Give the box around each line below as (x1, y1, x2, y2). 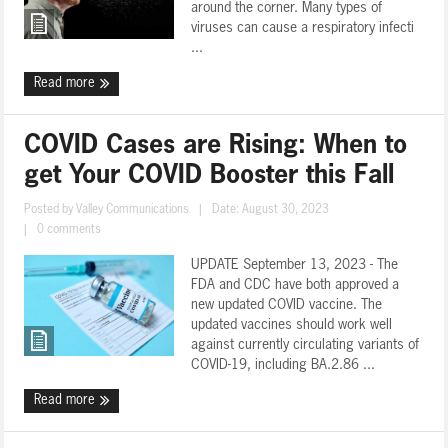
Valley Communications (76, 204, 190, 216)
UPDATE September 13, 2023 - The (191, 258, 399, 272)
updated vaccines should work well (191, 318, 393, 332)
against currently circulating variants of (191, 338, 420, 352)
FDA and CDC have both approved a (191, 278, 400, 292)
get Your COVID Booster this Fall (24, 164, 395, 189)
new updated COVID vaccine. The (191, 298, 383, 312)
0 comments (37, 224, 102, 236)
